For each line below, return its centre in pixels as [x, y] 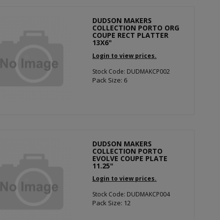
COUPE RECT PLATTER [130, 35]
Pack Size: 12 [111, 203]
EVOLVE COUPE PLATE [130, 158]
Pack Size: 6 [110, 80]
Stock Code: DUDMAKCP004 [131, 194]
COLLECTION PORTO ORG [136, 28]
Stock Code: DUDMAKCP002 [131, 71]
